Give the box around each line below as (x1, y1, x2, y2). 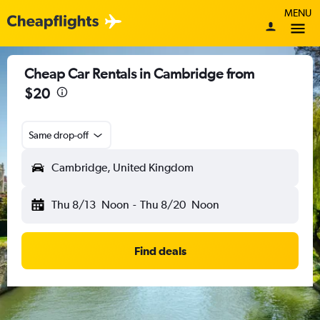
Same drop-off (29, 129, 89, 141)
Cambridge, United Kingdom (51, 161, 194, 174)
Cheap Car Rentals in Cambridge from (24, 65, 254, 81)
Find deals (134, 244, 186, 257)
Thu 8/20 (139, 198, 186, 211)
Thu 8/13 (51, 198, 96, 211)
